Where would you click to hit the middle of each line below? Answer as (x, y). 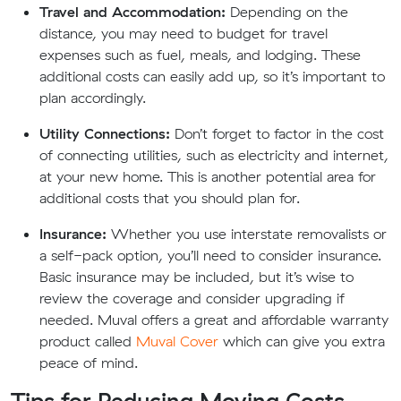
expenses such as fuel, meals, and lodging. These (200, 55)
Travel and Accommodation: (132, 12)
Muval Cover (177, 341)
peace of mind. (89, 363)
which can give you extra (302, 341)
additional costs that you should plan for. (170, 198)
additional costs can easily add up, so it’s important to (212, 76)
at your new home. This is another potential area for (208, 176)
